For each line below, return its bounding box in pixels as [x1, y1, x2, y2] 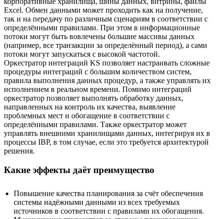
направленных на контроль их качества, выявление [4, 102, 175, 111]
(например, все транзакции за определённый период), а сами [4, 41, 207, 49]
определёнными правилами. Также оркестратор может [4, 120, 187, 129]
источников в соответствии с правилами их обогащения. [14, 207, 204, 216]
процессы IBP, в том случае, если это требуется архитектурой [4, 137, 209, 146]
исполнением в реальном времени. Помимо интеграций [4, 85, 192, 93]
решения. [4, 146, 35, 155]
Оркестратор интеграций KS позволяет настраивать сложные [4, 58, 210, 67]
